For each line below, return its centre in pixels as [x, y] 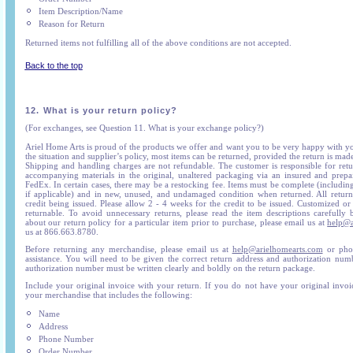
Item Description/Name [80, 11]
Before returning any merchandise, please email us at [128, 249]
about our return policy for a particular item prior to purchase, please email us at [176, 222]
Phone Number [66, 339]
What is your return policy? [110, 110]
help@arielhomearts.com [277, 249]
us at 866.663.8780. [61, 232]
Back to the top [54, 65]
